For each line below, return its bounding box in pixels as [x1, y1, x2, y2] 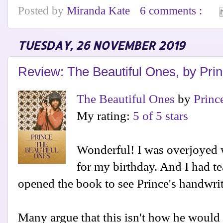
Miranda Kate [67, 4, 133, 17]
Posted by [18, 4, 67, 17]
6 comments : [140, 4, 206, 17]
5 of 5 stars [133, 109, 188, 122]
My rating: [77, 109, 133, 122]
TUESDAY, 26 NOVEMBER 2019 [17, 38, 185, 53]
